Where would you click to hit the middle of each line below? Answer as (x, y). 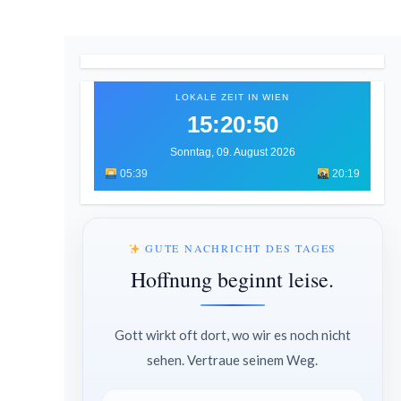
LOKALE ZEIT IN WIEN (233, 98)
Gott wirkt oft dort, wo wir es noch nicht (232, 335)
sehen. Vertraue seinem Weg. (233, 360)
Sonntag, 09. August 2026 (232, 153)
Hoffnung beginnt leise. (233, 280)
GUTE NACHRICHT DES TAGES (239, 248)
